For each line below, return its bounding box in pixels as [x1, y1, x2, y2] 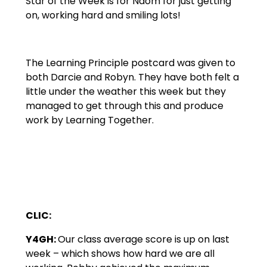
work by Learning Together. [25, 113, 154, 128]
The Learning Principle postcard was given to [25, 56, 235, 70]
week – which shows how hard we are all [25, 247, 215, 261]
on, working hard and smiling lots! [25, 8, 181, 23]
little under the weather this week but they [25, 85, 226, 99]
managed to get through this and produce [25, 99, 223, 113]
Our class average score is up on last [57, 232, 229, 247]
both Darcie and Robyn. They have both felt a [25, 70, 239, 85]
